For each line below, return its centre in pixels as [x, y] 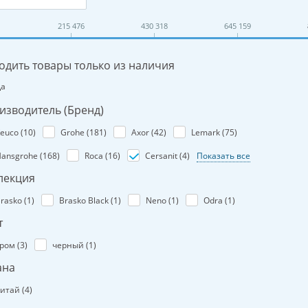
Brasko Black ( [86, 200]
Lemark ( [208, 132]
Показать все [223, 156]
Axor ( [143, 132]
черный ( [70, 245]
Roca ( [96, 156]
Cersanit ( [164, 156]
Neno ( [158, 200]
